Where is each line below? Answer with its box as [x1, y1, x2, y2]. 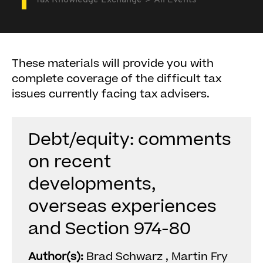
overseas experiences [28, 194, 217, 219]
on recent [28, 150, 111, 174]
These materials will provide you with [12, 56, 214, 72]
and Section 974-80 [28, 217, 191, 241]
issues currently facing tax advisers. [12, 86, 210, 102]
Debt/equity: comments [28, 127, 231, 152]
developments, [28, 172, 156, 197]
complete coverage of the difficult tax [12, 71, 221, 87]
